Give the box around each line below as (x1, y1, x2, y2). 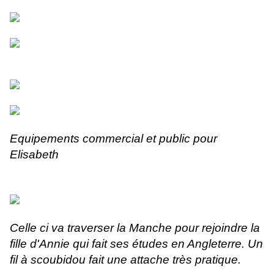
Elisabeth (10, 148, 59, 161)
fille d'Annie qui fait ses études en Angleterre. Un (10, 237, 263, 251)
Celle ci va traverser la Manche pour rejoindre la (10, 221, 260, 235)
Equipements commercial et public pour (10, 132, 217, 146)
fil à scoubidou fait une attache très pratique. (10, 253, 241, 267)
